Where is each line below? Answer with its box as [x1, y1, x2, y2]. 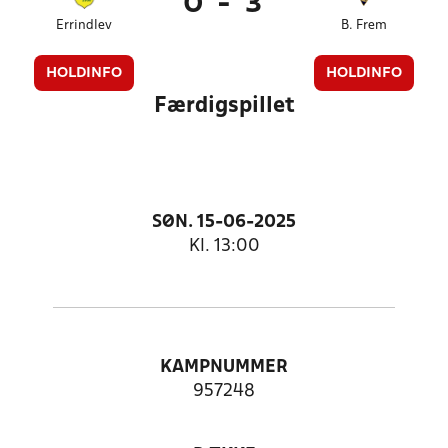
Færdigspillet [153, 96, 295, 116]
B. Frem [340, 19, 387, 32]
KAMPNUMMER [160, 359, 288, 376]
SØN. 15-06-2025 [152, 214, 296, 231]
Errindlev [56, 19, 113, 32]
